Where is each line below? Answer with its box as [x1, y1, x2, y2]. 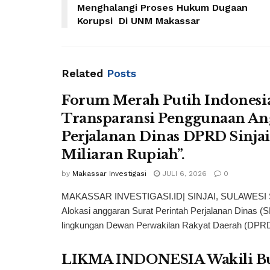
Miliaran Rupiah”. [61, 146, 185, 163]
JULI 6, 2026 [160, 169, 207, 178]
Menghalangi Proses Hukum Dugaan [77, 2, 248, 14]
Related [61, 67, 103, 80]
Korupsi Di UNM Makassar [77, 15, 200, 27]
